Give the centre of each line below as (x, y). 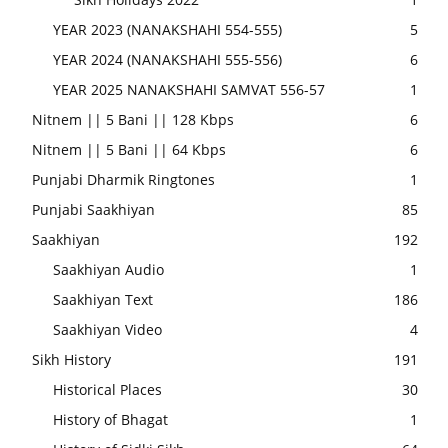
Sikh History (71, 360)
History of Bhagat (110, 420)
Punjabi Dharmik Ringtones (123, 180)
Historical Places (107, 390)
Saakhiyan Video (107, 330)
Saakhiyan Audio (108, 270)
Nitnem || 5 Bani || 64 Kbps (129, 150)
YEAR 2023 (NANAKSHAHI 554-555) (167, 30)
